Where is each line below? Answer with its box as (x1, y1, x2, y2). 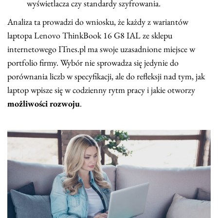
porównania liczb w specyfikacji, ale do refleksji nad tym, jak (7, 71, 205, 82)
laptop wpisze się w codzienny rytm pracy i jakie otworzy (7, 84, 195, 96)
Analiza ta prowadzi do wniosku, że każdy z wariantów (7, 16, 188, 28)
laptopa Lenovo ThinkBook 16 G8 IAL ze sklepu (7, 30, 172, 41)
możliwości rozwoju (7, 98, 80, 109)
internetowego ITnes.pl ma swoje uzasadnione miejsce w (7, 43, 195, 55)
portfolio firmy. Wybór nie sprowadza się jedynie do (7, 57, 179, 69)
